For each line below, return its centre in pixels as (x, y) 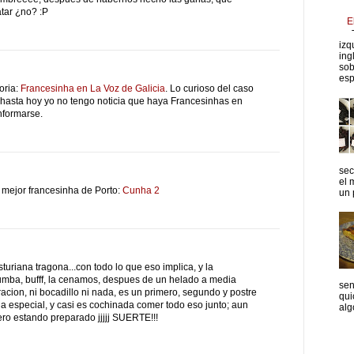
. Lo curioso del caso (209, 89)
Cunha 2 (141, 191)
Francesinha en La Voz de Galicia (93, 89)
